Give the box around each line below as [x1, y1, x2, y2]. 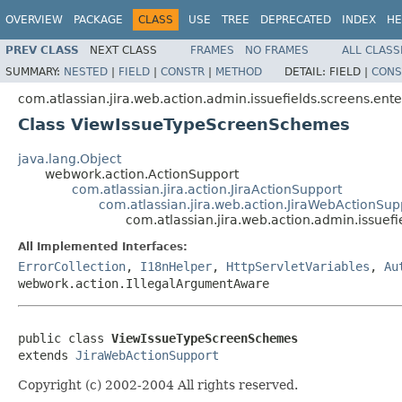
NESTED [64, 65, 108, 78]
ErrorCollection [18, 258, 126, 274]
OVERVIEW [5, 13, 63, 26]
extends [18, 347, 75, 363]
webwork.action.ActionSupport [45, 166, 239, 181]
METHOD [215, 65, 262, 78]
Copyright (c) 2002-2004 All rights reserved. [18, 377, 298, 392]
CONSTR [161, 65, 205, 78]
